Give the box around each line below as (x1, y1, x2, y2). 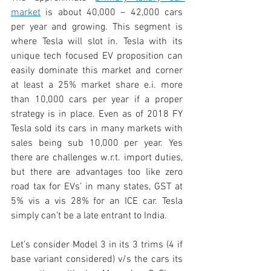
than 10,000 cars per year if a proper (11, 94, 183, 106)
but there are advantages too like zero (11, 166, 183, 178)
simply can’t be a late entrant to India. (11, 210, 167, 222)
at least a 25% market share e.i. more (11, 79, 183, 91)
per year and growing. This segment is (11, 21, 183, 33)
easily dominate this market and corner (11, 65, 183, 77)
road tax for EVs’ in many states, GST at (11, 181, 183, 193)
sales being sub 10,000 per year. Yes (11, 137, 183, 149)
